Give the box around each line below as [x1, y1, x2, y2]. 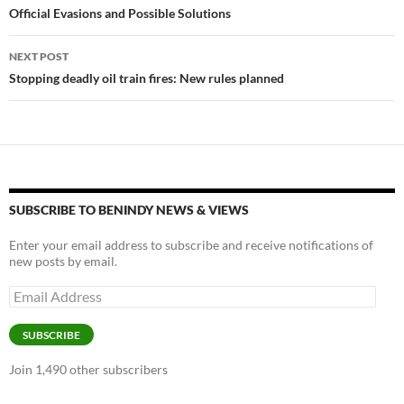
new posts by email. [9, 252, 117, 269]
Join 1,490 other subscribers [9, 361, 168, 377]
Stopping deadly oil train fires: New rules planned [9, 69, 284, 86]
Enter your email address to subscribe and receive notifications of [9, 236, 373, 252]
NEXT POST [9, 49, 69, 63]
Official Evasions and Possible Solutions [9, 5, 231, 21]
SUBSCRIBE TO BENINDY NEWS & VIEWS [9, 201, 249, 217]
